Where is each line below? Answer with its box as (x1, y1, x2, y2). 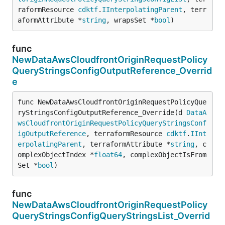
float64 (94, 150, 122, 159)
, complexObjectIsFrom (122, 150, 206, 159)
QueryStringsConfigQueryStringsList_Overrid (12, 210, 210, 221)
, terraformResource (86, 129, 166, 138)
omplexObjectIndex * (18, 150, 94, 159)
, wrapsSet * (106, 16, 154, 24)
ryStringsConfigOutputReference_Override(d (18, 108, 186, 117)
